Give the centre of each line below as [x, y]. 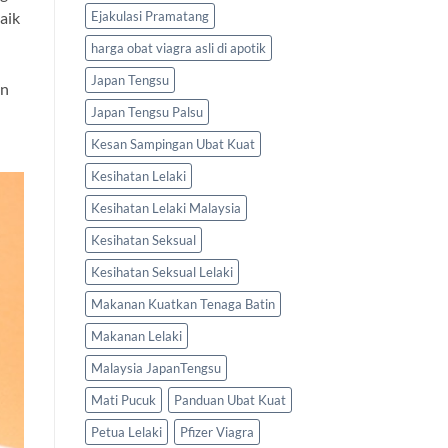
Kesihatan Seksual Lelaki [161, 272]
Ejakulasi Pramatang [149, 16]
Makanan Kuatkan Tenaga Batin [182, 304]
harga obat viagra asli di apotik [178, 48]
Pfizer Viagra [216, 432]
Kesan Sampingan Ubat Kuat [172, 144]
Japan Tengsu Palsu [146, 112]
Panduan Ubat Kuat [229, 400]
